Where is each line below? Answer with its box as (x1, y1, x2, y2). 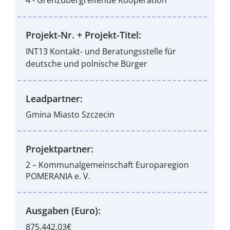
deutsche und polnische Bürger (25, 58, 147, 69)
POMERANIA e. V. (25, 170, 90, 182)
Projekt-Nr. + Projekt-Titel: (25, 29, 141, 41)
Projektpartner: (25, 143, 93, 155)
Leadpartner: (25, 92, 83, 105)
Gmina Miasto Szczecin (25, 109, 114, 120)
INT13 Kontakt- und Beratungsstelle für (25, 46, 176, 57)
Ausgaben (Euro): (25, 204, 101, 217)
